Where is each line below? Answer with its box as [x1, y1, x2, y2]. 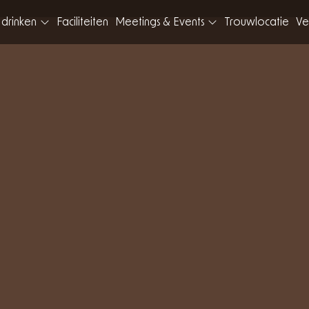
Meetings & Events [114, 17, 204, 28]
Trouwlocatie [223, 17, 289, 28]
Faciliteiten [56, 17, 108, 28]
